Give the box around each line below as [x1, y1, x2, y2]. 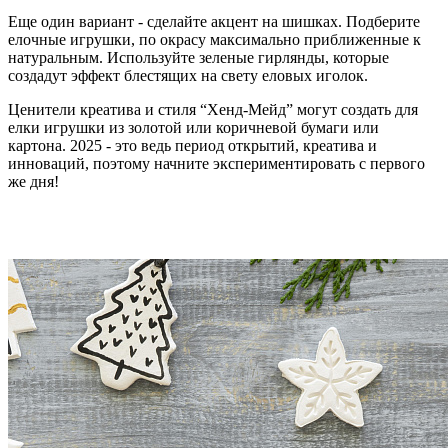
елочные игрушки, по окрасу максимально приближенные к [8, 30, 421, 48]
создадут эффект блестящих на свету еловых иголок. [8, 66, 368, 84]
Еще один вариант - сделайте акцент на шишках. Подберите [8, 12, 420, 30]
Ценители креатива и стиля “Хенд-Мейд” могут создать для [8, 100, 418, 118]
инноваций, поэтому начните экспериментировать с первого [8, 154, 425, 172]
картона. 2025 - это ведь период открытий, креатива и [8, 136, 377, 154]
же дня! [8, 172, 59, 190]
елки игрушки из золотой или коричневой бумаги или [8, 118, 379, 136]
